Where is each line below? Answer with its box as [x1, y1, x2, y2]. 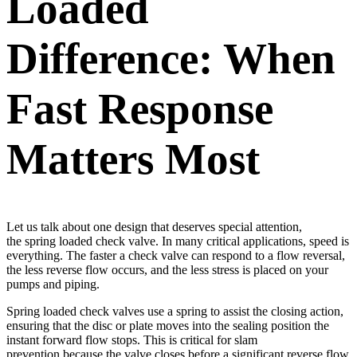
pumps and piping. [6, 277, 100, 292]
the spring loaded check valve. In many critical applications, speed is [6, 234, 349, 249]
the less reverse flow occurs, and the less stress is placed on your [6, 263, 328, 277]
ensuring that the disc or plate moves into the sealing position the [6, 319, 329, 333]
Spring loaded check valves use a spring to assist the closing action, [6, 304, 343, 319]
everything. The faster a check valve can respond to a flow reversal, [6, 249, 345, 263]
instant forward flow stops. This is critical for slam [6, 333, 257, 347]
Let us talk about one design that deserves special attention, [6, 220, 302, 234]
